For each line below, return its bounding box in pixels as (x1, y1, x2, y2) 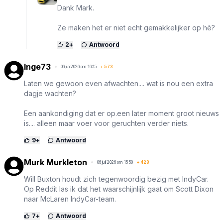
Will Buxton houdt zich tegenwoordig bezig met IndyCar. (24, 174, 209, 183)
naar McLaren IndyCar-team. (24, 194, 116, 203)
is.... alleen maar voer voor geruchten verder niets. (24, 118, 189, 127)
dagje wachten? (24, 89, 76, 98)
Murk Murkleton (24, 157, 87, 167)
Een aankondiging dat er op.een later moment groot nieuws (24, 109, 219, 117)
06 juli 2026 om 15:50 (97, 159, 133, 165)
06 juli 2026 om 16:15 (61, 64, 97, 69)
